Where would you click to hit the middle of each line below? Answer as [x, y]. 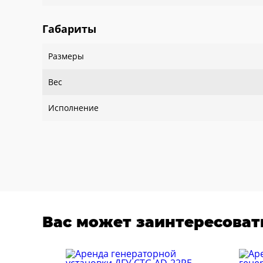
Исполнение [73, 108]
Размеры [66, 56]
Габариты [69, 29]
